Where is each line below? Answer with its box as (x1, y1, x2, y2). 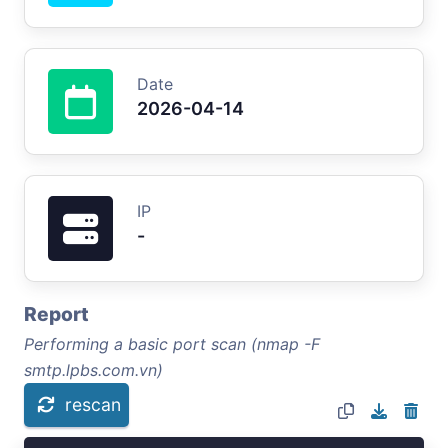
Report (24, 301, 89, 326)
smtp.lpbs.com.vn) (24, 359, 163, 380)
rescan (65, 393, 121, 415)
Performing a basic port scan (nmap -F (24, 333, 320, 354)
